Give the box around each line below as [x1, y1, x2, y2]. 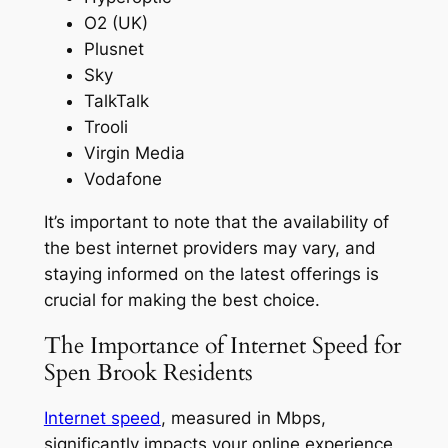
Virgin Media [83, 142, 185, 163]
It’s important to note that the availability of [43, 211, 389, 232]
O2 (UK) [83, 12, 148, 33]
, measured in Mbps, [160, 408, 326, 429]
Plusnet [83, 38, 144, 59]
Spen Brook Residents [43, 356, 253, 388]
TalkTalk [83, 90, 149, 111]
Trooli [83, 116, 128, 137]
